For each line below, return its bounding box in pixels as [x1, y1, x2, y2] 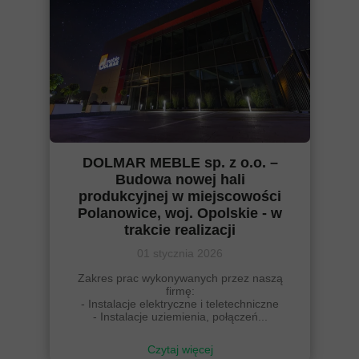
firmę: [165, 284, 195, 297]
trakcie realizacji [124, 222, 236, 238]
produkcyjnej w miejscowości [79, 188, 281, 204]
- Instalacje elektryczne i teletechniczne [81, 297, 279, 310]
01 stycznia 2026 [137, 247, 223, 260]
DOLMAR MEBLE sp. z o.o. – [82, 155, 278, 171]
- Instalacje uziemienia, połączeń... [92, 310, 268, 323]
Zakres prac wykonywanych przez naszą [77, 272, 283, 284]
